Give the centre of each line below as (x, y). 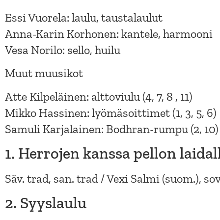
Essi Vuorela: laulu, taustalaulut (84, 17)
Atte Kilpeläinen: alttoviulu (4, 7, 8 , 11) (99, 96)
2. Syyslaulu (46, 203)
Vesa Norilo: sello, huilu (63, 50)
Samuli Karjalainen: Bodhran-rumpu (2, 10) (112, 129)
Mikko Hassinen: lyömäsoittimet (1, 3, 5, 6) (111, 112)
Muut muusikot (44, 73)
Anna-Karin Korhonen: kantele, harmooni (109, 33)
